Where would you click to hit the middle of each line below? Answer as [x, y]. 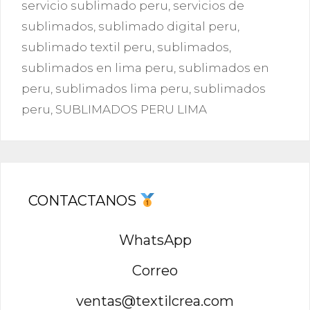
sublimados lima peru [122, 88]
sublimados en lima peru [98, 67]
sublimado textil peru [87, 47]
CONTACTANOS [84, 200]
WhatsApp [155, 240]
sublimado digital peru [168, 26]
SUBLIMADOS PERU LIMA [131, 109]
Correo [155, 270]
